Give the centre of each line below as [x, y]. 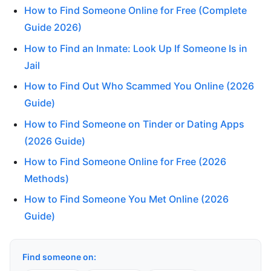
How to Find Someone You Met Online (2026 [126, 199]
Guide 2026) [53, 28]
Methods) [47, 178]
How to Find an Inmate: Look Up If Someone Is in [136, 48]
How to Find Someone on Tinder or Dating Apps [134, 124]
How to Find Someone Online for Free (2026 [125, 161]
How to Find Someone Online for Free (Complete [135, 11]
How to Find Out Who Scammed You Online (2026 [139, 86]
